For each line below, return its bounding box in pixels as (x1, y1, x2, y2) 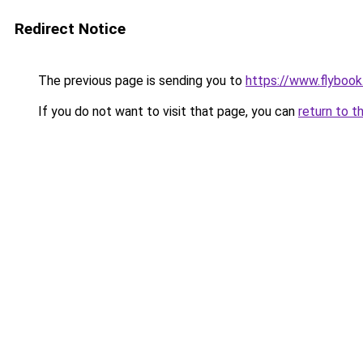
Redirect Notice (15, 19, 126, 38)
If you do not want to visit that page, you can (35, 104, 298, 119)
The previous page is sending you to (35, 73, 246, 88)
